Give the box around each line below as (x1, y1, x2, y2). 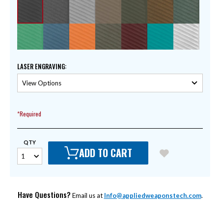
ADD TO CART (79, 145, 132, 161)
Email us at (70, 191, 104, 199)
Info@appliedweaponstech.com (104, 191, 201, 199)
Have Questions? (17, 189, 71, 200)
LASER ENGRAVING (17, 61, 65, 72)
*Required (17, 110, 41, 118)
